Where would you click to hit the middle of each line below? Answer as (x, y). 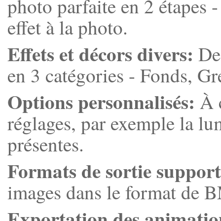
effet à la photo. (68, 27)
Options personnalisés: (101, 101)
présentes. (46, 144)
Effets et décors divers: (100, 53)
